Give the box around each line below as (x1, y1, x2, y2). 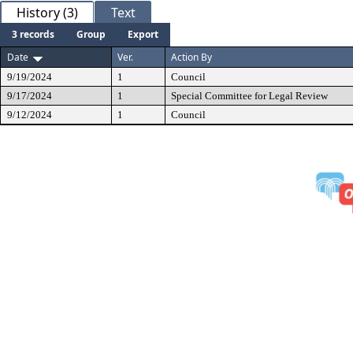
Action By (171, 50, 212, 64)
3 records (12, 28, 54, 41)
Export (128, 28, 158, 41)
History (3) (17, 4, 78, 21)
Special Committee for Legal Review (171, 90, 328, 102)
